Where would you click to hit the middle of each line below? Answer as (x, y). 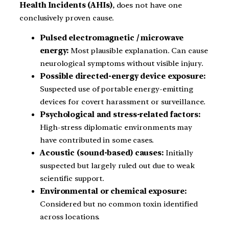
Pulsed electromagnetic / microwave (112, 38)
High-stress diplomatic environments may (116, 128)
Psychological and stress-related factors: (120, 115)
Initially (179, 153)
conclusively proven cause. (67, 18)
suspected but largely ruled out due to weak (117, 166)
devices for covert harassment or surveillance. (123, 102)
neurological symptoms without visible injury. (122, 64)
